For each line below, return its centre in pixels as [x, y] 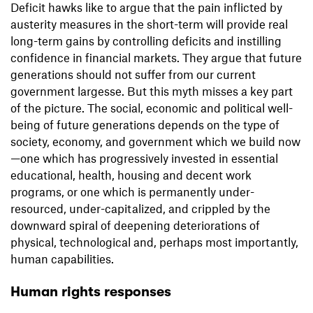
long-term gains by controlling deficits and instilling [146, 41]
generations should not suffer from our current [133, 74]
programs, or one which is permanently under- [132, 192]
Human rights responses [91, 292]
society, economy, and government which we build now [155, 141]
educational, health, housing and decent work [131, 175]
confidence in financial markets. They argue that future [156, 58]
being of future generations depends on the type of [145, 125]
